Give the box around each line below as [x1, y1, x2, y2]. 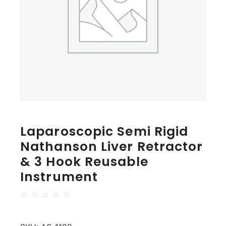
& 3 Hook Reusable [20, 153, 148, 171]
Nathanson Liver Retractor [20, 138, 203, 156]
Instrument [20, 168, 98, 186]
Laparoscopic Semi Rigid [20, 123, 189, 141]
